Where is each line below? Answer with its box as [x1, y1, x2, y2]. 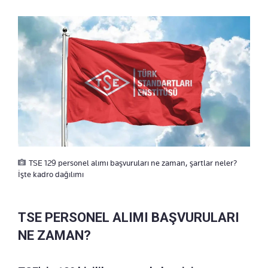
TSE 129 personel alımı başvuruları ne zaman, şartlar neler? [29, 157, 237, 167]
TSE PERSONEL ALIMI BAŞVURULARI [18, 209, 239, 225]
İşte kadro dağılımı [18, 169, 84, 179]
